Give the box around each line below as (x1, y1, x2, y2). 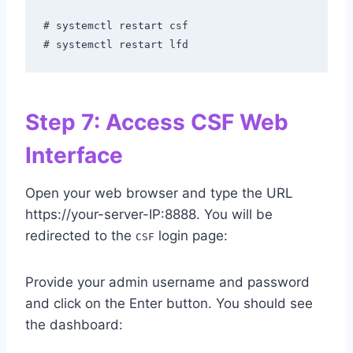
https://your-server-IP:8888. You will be (25, 206, 273, 223)
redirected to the (25, 228, 136, 244)
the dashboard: (25, 317, 123, 333)
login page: (154, 228, 228, 244)
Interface (25, 142, 123, 169)
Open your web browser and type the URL (25, 185, 293, 202)
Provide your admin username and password (25, 274, 310, 291)
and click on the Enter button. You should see (25, 295, 313, 312)
